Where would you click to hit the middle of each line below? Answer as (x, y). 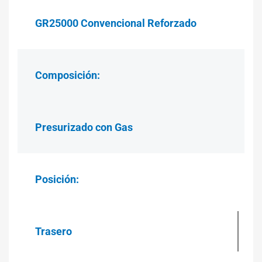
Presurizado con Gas (84, 127)
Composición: (68, 75)
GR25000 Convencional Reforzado (116, 23)
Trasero (54, 231)
